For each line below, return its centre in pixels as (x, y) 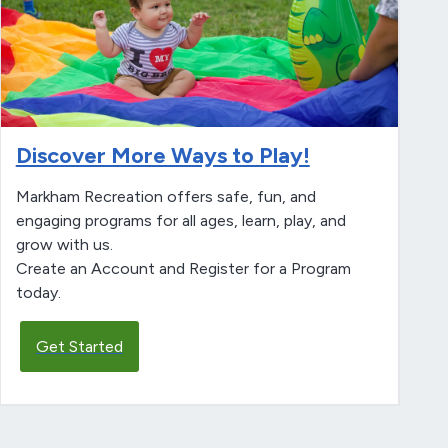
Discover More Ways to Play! (162, 155)
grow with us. (66, 244)
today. (38, 292)
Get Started (79, 346)
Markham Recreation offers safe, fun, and (165, 196)
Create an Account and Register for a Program (183, 268)
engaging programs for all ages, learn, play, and (180, 220)
